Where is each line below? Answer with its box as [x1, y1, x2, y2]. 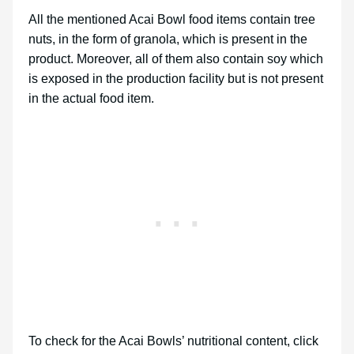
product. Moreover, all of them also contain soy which [28, 52, 323, 66]
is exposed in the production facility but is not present [28, 72, 323, 86]
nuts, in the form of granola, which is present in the [28, 32, 307, 47]
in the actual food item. [28, 92, 157, 106]
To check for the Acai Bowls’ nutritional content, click [28, 334, 318, 348]
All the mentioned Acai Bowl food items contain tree [28, 13, 315, 27]
